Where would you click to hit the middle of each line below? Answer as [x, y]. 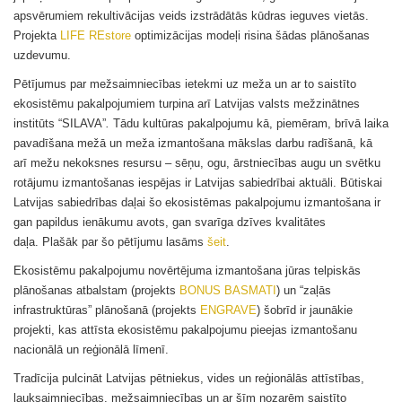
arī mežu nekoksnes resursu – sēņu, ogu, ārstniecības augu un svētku [197, 163]
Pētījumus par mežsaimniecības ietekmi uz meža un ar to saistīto [185, 84]
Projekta [37, 35]
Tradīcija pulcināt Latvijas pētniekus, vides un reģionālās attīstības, [189, 378]
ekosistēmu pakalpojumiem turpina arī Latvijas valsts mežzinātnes [187, 104]
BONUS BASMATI [228, 290]
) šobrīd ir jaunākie [305, 310]
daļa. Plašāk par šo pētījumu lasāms [110, 242]
